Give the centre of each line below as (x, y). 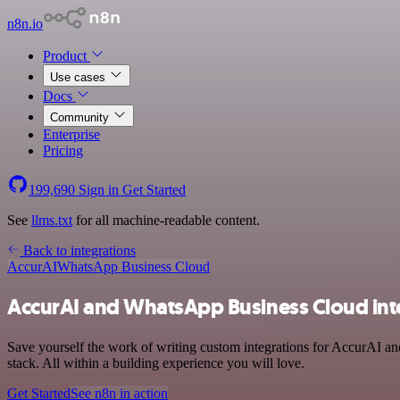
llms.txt (52, 220)
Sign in (99, 190)
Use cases (79, 77)
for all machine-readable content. (166, 220)
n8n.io (25, 24)
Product (67, 56)
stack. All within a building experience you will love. (156, 362)
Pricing (63, 150)
